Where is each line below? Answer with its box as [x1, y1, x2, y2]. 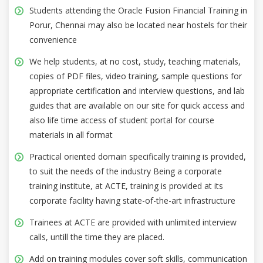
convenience [29, 33, 77, 45]
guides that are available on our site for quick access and [29, 99, 245, 111]
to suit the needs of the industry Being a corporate [29, 165, 222, 177]
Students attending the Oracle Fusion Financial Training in [29, 4, 247, 16]
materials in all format [29, 129, 113, 140]
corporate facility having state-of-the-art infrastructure [29, 194, 235, 206]
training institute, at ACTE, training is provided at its [29, 180, 223, 191]
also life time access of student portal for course [29, 114, 214, 126]
